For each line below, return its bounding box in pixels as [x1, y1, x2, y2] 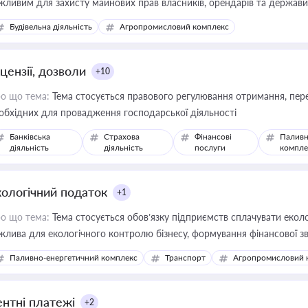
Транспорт [165, 252, 206, 263]
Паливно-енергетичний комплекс [10, 252, 137, 263]
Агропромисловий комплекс [120, 21, 229, 32]
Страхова [104, 131, 140, 142]
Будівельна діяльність [10, 21, 92, 32]
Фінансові [195, 131, 232, 142]
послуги [195, 142, 226, 153]
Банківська [10, 131, 50, 142]
